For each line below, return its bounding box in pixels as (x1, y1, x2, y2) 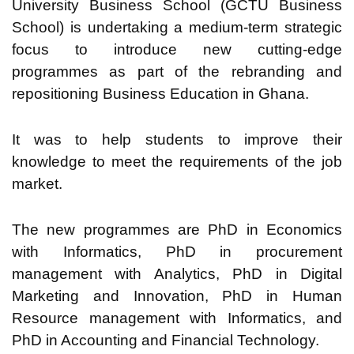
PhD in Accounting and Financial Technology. (12, 331, 319, 348)
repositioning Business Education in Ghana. (12, 85, 309, 102)
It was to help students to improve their (12, 130, 342, 148)
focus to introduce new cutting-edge (12, 40, 342, 58)
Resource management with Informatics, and (12, 309, 342, 326)
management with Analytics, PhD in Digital (12, 265, 342, 282)
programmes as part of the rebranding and (12, 62, 342, 80)
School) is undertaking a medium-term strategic (12, 18, 342, 36)
